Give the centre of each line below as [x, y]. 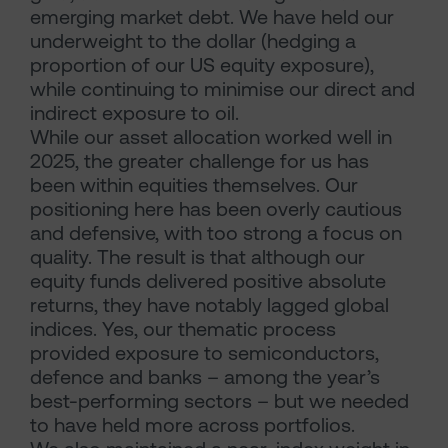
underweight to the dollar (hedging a [193, 41]
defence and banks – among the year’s [205, 377]
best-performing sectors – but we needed [219, 401]
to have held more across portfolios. [192, 425]
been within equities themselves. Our [194, 185]
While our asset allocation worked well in [211, 137]
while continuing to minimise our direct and [222, 89]
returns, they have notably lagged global [209, 305]
